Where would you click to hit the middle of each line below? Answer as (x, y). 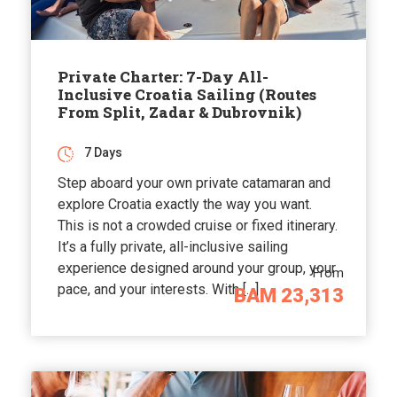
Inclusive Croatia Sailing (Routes (187, 95)
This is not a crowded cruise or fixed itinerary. (198, 226)
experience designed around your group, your (197, 269)
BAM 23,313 (289, 296)
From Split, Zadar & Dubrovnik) (179, 113)
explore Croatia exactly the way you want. (185, 205)
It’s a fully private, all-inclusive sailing (173, 247)
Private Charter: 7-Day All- (163, 77)
